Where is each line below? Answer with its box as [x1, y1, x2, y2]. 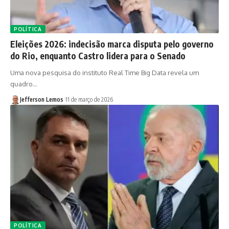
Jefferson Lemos [19, 95, 63, 103]
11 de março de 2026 [65, 95, 113, 103]
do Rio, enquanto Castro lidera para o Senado [10, 50, 186, 61]
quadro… [10, 79, 37, 88]
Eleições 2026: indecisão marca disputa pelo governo [10, 38, 214, 50]
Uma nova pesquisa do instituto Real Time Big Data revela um [10, 68, 199, 77]
